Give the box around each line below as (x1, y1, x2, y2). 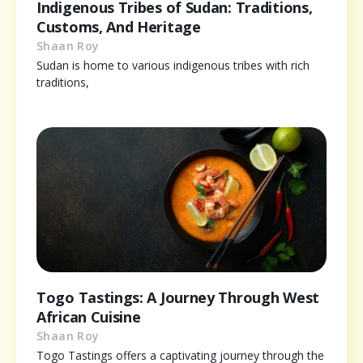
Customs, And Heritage (36, 16, 201, 36)
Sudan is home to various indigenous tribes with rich (36, 57, 310, 73)
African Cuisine (36, 306, 141, 327)
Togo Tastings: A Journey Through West (36, 287, 319, 307)
